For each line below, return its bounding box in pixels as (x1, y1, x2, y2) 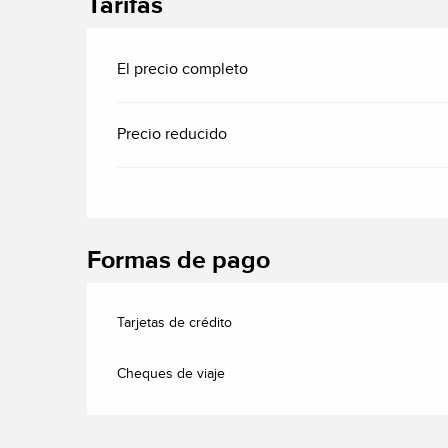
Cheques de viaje (117, 365, 226, 382)
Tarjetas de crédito (117, 314, 233, 331)
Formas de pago (87, 244, 271, 276)
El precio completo (117, 59, 249, 79)
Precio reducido (117, 124, 228, 144)
